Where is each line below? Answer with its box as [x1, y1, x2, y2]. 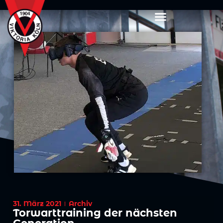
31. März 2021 [13, 199, 62, 209]
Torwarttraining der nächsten [13, 207, 178, 220]
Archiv [69, 199, 93, 209]
